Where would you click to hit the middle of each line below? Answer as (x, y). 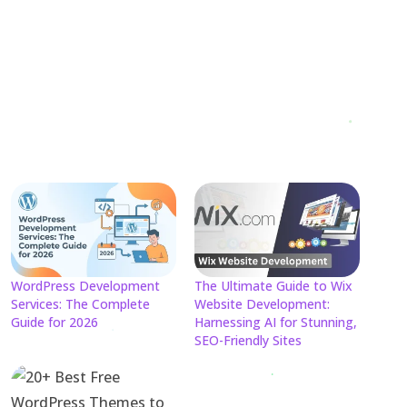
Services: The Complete (80, 303)
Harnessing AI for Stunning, (276, 322)
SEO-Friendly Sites (248, 340)
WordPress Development (85, 285)
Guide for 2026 (55, 322)
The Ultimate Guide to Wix (273, 285)
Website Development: (262, 303)
